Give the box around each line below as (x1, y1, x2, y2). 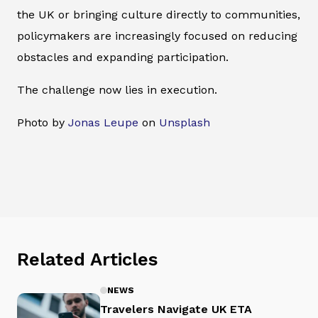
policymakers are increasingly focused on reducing (17, 28, 297, 43)
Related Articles (17, 248, 158, 270)
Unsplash (159, 115, 210, 129)
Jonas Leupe (68, 115, 138, 129)
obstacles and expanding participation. (17, 50, 229, 64)
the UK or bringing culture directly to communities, (17, 7, 300, 21)
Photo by (17, 115, 68, 129)
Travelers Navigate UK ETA (100, 302, 252, 316)
